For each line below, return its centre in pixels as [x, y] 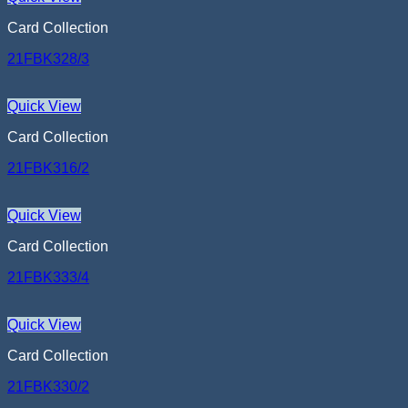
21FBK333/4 [48, 278]
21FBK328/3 [48, 59]
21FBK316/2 [48, 168]
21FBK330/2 [48, 387]
